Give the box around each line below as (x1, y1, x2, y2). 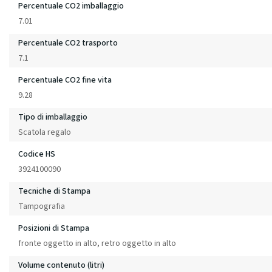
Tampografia (18, 200, 65, 212)
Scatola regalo (18, 126, 71, 138)
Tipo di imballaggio (18, 110, 87, 123)
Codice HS (18, 148, 55, 160)
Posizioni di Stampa (18, 222, 89, 234)
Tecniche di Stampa (18, 185, 90, 197)
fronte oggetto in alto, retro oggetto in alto (18, 237, 176, 250)
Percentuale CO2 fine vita (18, 73, 112, 86)
